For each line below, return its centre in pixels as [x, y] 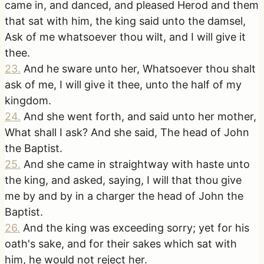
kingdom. [28, 101]
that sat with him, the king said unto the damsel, [125, 21]
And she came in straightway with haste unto [137, 164]
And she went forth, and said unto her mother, [140, 117]
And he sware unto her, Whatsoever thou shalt [140, 69]
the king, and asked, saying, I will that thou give [123, 180]
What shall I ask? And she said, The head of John [127, 133]
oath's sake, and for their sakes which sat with [121, 244]
